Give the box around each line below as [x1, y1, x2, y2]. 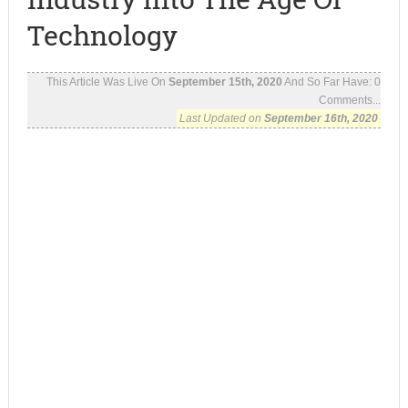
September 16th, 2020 [264, 112, 379, 125]
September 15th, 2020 [168, 76, 283, 88]
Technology [26, 17, 178, 53]
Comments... [319, 94, 382, 107]
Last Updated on [179, 112, 265, 125]
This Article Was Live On [46, 76, 169, 88]
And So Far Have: [282, 76, 375, 88]
